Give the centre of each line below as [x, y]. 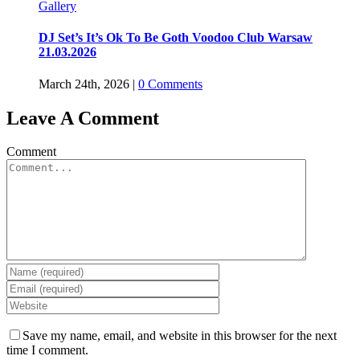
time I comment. [47, 350]
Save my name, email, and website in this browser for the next [180, 336]
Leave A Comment [83, 118]
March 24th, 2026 [84, 84]
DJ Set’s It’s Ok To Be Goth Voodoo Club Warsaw [176, 38]
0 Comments [170, 84]
